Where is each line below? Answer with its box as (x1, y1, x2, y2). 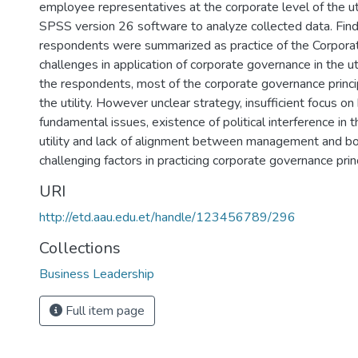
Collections (39, 237, 121, 259)
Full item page (62, 302, 145, 320)
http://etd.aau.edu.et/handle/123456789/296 (39, 209, 296, 226)
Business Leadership (39, 265, 154, 283)
